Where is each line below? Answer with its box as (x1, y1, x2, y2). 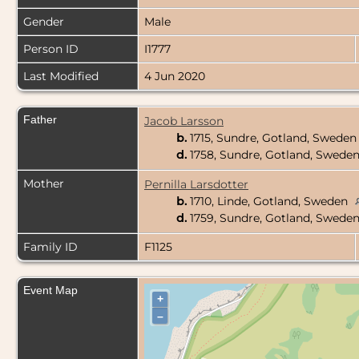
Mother (23, 176, 64, 192)
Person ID (23, 42, 79, 57)
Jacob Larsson (144, 114, 224, 129)
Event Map (23, 284, 78, 297)
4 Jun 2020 (144, 69, 205, 84)
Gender (23, 14, 64, 30)
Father (23, 113, 57, 127)
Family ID (23, 240, 78, 255)
